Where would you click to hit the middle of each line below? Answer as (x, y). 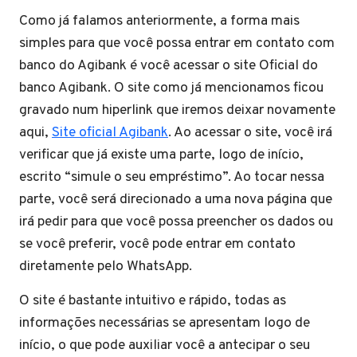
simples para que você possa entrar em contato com (177, 43)
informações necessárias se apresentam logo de (165, 323)
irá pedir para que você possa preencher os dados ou (176, 222)
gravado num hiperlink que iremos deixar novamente (177, 110)
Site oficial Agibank (110, 133)
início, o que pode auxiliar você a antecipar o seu (165, 345)
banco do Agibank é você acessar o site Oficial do (169, 66)
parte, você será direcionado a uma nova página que (176, 200)
